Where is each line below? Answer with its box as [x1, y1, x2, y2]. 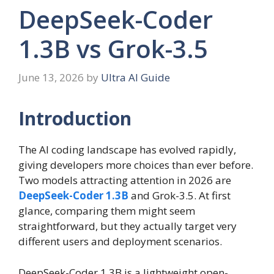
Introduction [18, 106, 131, 131]
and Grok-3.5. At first [128, 188, 231, 203]
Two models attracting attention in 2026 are [18, 173, 231, 188]
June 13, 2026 [18, 70, 84, 85]
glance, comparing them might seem [18, 204, 195, 218]
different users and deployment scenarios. [18, 234, 222, 249]
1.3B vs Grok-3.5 [18, 31, 208, 65]
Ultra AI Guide [101, 70, 170, 85]
